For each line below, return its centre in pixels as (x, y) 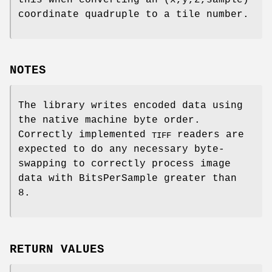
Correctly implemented (85, 135)
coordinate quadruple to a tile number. (134, 14)
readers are (208, 135)
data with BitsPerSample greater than (127, 179)
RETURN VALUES (57, 250)
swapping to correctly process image (124, 164)
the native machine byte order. (109, 121)
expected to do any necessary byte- (121, 150)
